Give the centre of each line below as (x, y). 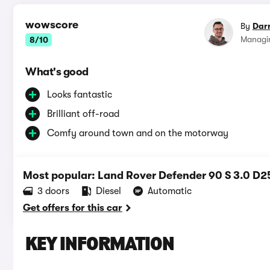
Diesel (108, 191)
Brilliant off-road (83, 114)
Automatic (170, 191)
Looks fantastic (80, 95)
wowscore (52, 25)
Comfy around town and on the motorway (138, 133)
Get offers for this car (73, 208)
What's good (57, 72)
